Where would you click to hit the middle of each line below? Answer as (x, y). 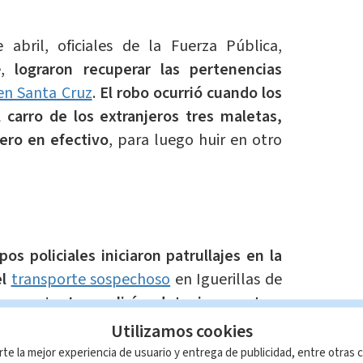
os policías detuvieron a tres (179, 303)
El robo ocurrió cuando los (191, 94)
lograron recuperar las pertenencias (149, 70)
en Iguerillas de (226, 280)
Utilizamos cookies (181, 331)
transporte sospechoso (91, 280)
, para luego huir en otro (195, 141)
